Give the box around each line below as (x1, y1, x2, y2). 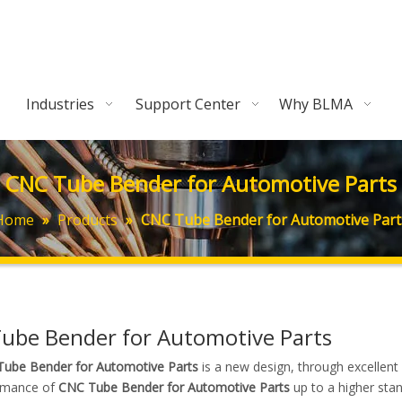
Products (57, 210, 118, 230)
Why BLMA (279, 94, 353, 114)
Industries (26, 94, 94, 114)
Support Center (135, 94, 240, 114)
